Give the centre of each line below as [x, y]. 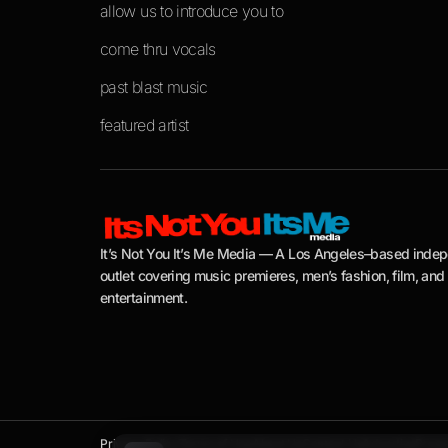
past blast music [154, 87]
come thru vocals [158, 49]
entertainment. [144, 298]
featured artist [144, 125]
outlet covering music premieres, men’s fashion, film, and [272, 276]
